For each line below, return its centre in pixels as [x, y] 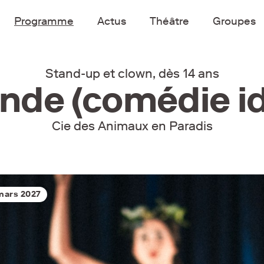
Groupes [234, 21]
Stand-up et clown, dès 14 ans [132, 73]
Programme [44, 21]
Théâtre [169, 21]
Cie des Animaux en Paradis [132, 126]
